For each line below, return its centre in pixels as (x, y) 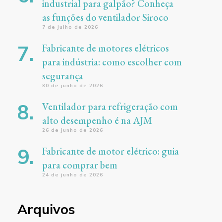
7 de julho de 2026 (70, 27)
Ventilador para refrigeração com (110, 106)
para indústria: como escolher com (112, 62)
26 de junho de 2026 (72, 130)
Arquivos (46, 209)
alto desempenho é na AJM (97, 120)
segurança (62, 76)
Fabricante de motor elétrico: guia (110, 151)
